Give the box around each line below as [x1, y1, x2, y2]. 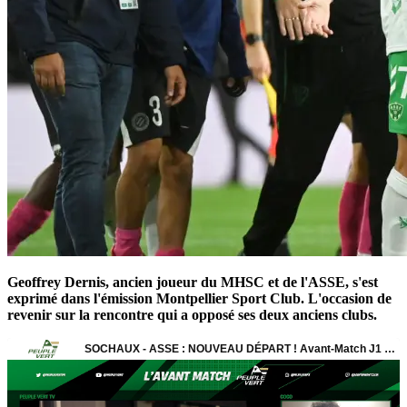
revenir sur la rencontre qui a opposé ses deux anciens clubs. [7, 306, 377, 323]
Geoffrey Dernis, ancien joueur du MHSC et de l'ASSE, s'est [7, 273, 378, 290]
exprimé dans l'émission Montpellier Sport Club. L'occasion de [7, 290, 392, 306]
